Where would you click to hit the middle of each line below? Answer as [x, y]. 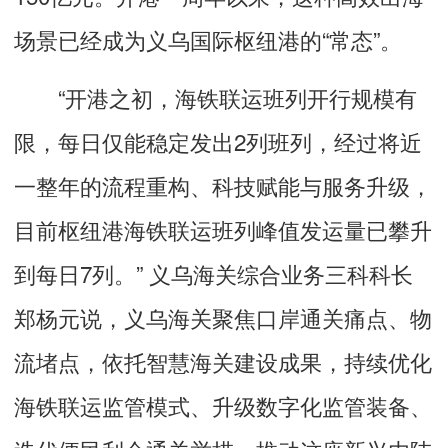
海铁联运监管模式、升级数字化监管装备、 [223, 404]
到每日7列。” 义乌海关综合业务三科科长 [213, 272]
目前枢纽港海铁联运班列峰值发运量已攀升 [223, 228]
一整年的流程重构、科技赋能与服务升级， [223, 184]
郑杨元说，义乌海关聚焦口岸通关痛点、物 [223, 316]
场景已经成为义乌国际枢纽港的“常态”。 [208, 38]
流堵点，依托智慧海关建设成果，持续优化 [223, 360]
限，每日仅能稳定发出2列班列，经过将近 [218, 140]
